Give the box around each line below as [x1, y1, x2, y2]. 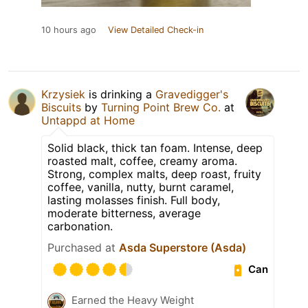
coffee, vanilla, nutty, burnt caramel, [47, 179, 234, 194]
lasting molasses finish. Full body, [47, 192, 220, 207]
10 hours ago [41, 24, 96, 35]
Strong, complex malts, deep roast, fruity [47, 166, 261, 181]
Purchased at [47, 240, 119, 254]
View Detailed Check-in [108, 24, 203, 35]
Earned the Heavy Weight [71, 293, 194, 307]
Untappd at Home [41, 113, 135, 127]
